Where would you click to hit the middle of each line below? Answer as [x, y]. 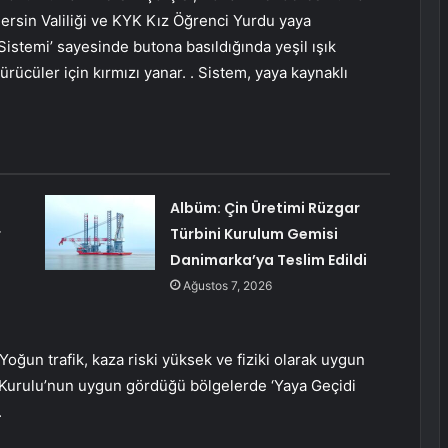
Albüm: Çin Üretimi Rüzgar [264, 208]
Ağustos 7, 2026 [227, 286]
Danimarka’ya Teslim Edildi [268, 260]
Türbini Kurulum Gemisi [253, 234]
